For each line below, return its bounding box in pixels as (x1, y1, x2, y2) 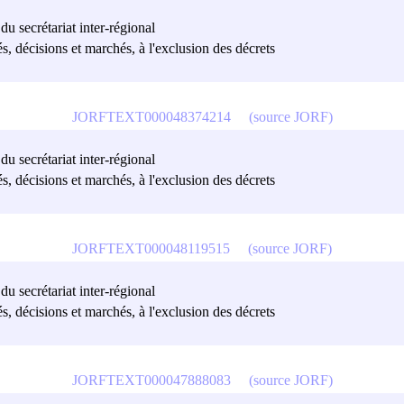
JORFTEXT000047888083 (71, 372, 231, 388)
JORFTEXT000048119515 (72, 240, 230, 256)
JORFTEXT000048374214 (71, 108, 231, 124)
